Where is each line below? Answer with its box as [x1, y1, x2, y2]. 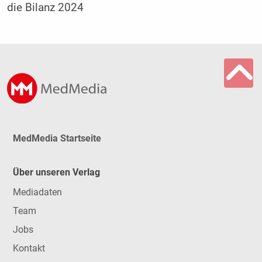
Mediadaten [12, 187, 62, 198]
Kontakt [12, 243, 45, 254]
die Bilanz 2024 [6, 1, 84, 15]
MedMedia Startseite [12, 132, 101, 144]
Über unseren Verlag [12, 166, 100, 178]
